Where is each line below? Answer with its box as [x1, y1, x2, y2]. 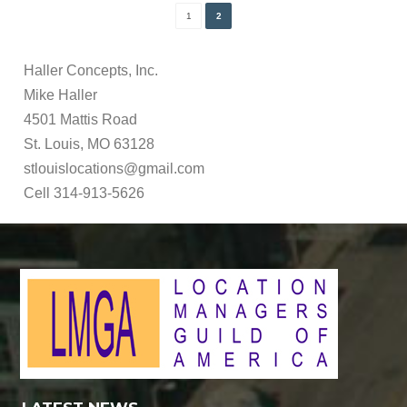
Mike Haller [24, 87, 98, 104]
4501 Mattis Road [24, 112, 138, 128]
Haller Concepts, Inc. [24, 63, 159, 79]
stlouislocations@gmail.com [24, 161, 205, 177]
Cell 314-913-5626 [24, 185, 145, 202]
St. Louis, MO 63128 [24, 136, 155, 153]
